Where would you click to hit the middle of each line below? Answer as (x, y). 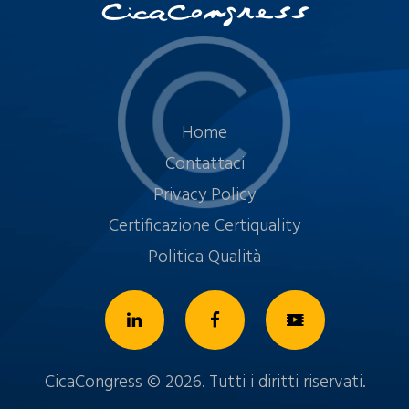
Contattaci (204, 164)
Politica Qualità (204, 257)
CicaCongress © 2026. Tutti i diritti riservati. (204, 383)
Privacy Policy (204, 195)
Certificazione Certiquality (204, 226)
